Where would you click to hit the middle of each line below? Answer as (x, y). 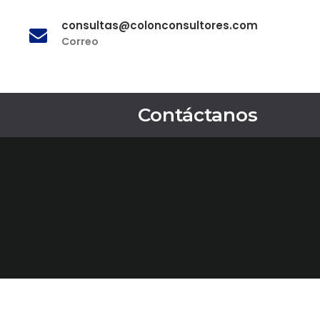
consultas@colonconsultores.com (160, 25)
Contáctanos (198, 115)
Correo (80, 41)
